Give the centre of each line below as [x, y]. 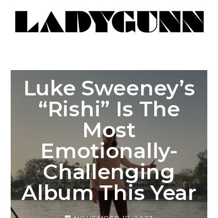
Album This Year [109, 193]
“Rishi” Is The [109, 109]
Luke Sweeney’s [109, 88]
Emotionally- [109, 151]
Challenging [109, 172]
